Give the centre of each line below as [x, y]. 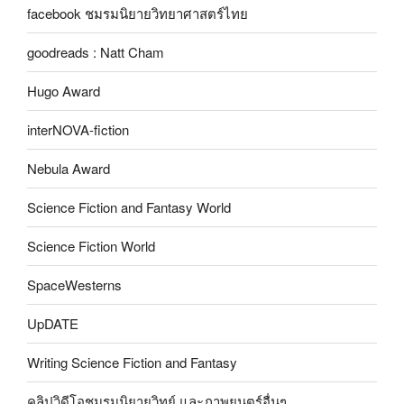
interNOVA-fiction [78, 130]
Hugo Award [64, 91]
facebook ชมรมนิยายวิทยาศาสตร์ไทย [138, 14]
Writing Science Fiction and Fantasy [132, 363]
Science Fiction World [91, 246]
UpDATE [53, 324]
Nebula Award [69, 169]
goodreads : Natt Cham [96, 52]
